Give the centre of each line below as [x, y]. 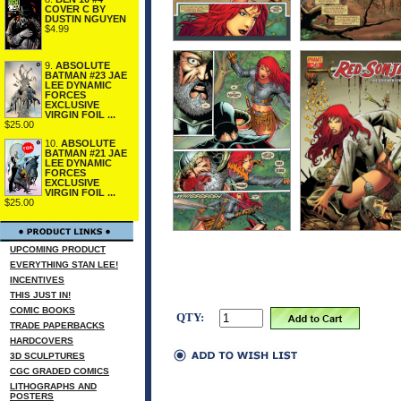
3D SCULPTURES [47, 356]
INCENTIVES [37, 280]
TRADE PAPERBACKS [57, 325]
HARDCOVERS [42, 341]
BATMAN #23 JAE [86, 76]
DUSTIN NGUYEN [85, 18]
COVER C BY [75, 9]
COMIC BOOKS [43, 310]
